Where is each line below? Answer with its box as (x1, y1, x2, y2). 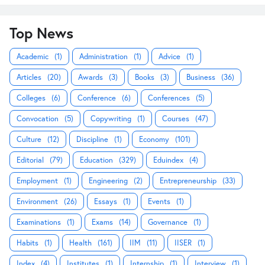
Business (186, 72, 215, 82)
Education (80, 155, 113, 165)
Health (69, 238, 92, 248)
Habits (17, 238, 38, 248)
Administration (79, 51, 128, 62)
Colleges (17, 93, 46, 103)
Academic (17, 51, 49, 62)
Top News (9, 23, 73, 43)
